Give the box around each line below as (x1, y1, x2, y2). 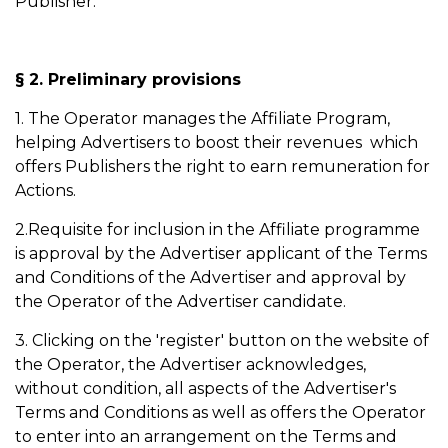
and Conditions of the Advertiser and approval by (15, 268, 406, 287)
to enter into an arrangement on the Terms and (15, 427, 397, 446)
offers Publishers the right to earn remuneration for (15, 157, 430, 176)
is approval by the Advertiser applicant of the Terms (15, 244, 427, 263)
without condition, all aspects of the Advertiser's (15, 379, 396, 398)
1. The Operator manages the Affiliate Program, (15, 109, 390, 128)
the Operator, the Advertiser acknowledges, (15, 355, 366, 374)
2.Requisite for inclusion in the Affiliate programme (15, 220, 420, 239)
